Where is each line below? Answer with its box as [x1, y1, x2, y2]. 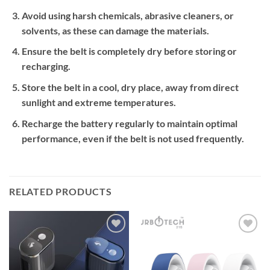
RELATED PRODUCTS [9, 186, 112, 198]
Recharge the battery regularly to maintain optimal [21, 117, 237, 129]
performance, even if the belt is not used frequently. [21, 132, 244, 144]
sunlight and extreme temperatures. [21, 96, 176, 108]
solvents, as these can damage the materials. [21, 24, 209, 36]
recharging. [21, 60, 71, 72]
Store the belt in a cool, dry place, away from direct [21, 81, 239, 93]
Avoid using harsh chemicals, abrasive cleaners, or [21, 9, 234, 21]
